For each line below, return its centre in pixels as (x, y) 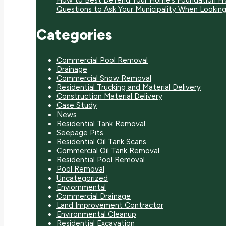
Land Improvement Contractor (110, 206)
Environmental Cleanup (96, 215)
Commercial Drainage (94, 196)
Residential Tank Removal (101, 124)
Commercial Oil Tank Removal (108, 151)
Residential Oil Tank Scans (101, 142)
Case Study (77, 106)
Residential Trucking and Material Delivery (129, 88)
